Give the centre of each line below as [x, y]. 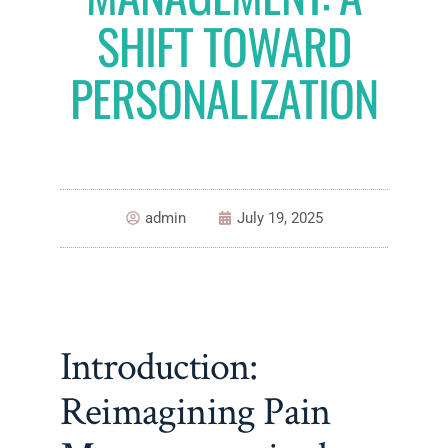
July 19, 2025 [279, 217]
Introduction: [159, 367]
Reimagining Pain [195, 412]
